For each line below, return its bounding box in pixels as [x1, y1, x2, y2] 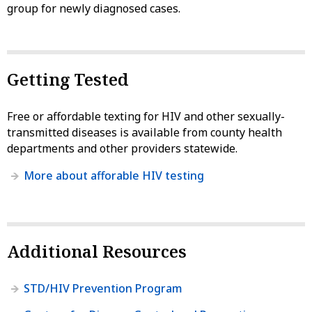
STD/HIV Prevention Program [24, 280, 182, 296]
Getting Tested [7, 67, 129, 91]
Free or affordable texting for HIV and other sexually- [7, 108, 285, 124]
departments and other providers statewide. [7, 140, 237, 156]
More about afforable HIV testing [24, 167, 204, 183]
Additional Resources [7, 239, 187, 263]
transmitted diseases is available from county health [7, 124, 282, 140]
